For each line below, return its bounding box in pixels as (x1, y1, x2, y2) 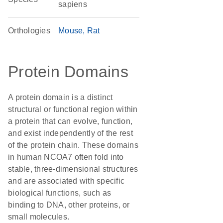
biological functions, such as (8, 189, 111, 197)
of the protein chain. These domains (8, 141, 138, 149)
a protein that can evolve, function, (8, 117, 132, 125)
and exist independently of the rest (8, 129, 133, 137)
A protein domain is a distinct (8, 93, 113, 102)
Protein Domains (8, 63, 128, 81)
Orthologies (8, 26, 50, 35)
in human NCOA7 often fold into (8, 153, 124, 161)
